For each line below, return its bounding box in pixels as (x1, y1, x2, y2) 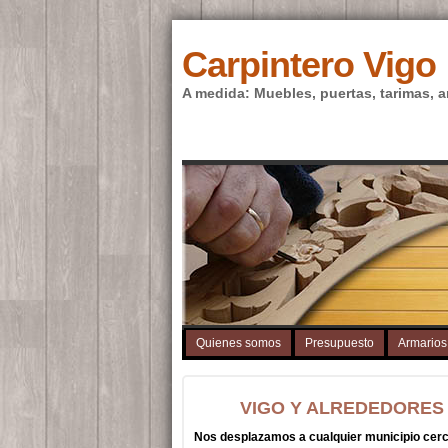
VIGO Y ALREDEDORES (240, 398, 444, 418)
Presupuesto (305, 336, 374, 350)
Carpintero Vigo (182, 44, 436, 85)
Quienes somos (196, 336, 281, 350)
